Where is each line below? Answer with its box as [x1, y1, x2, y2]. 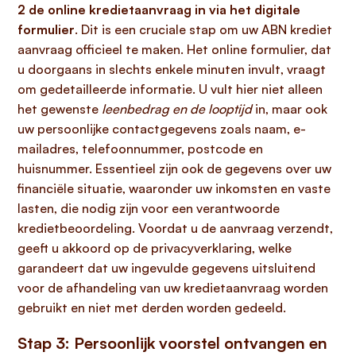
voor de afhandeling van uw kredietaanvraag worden [17, 280, 328, 296]
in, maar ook [252, 101, 327, 117]
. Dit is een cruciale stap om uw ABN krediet [75, 21, 332, 37]
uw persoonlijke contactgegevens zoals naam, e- [17, 121, 306, 137]
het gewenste [17, 101, 102, 117]
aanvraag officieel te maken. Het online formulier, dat [17, 41, 331, 57]
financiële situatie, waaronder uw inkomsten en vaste [17, 180, 331, 196]
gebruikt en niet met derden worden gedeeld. [17, 300, 286, 315]
